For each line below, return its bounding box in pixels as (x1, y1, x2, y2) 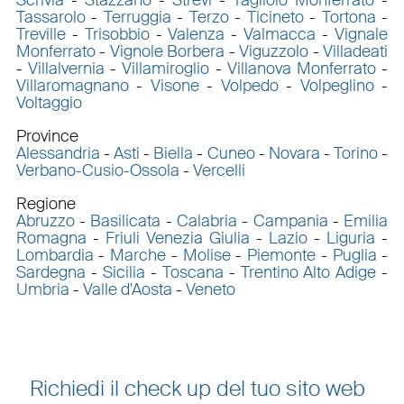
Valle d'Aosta (82, 278, 172, 300)
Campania (252, 209, 328, 232)
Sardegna (15, 261, 86, 283)
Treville (15, 23, 66, 45)
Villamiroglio (122, 57, 210, 79)
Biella (153, 142, 194, 164)
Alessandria (15, 142, 100, 164)
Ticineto (246, 5, 304, 28)
